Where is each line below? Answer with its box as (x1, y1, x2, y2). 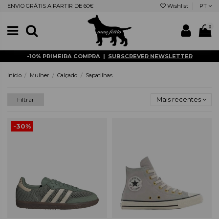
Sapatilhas (85, 72, 112, 79)
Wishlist (165, 2, 190, 9)
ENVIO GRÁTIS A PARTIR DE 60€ (7, 2, 93, 9)
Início (7, 72, 22, 79)
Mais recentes (156, 95, 201, 104)
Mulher (29, 72, 49, 79)
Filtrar (17, 95, 34, 103)
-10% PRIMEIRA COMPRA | (26, 52, 108, 60)
